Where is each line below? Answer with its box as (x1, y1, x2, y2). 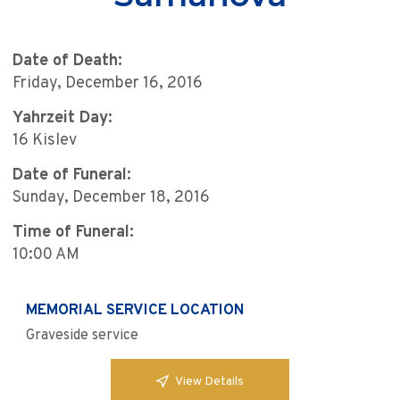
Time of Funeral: (12, 222, 134, 244)
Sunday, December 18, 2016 (12, 187, 210, 209)
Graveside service (26, 327, 138, 346)
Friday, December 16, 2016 (12, 73, 203, 95)
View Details (175, 373, 244, 389)
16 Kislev (12, 130, 77, 152)
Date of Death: (12, 51, 122, 72)
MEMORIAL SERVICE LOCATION (26, 301, 245, 321)
